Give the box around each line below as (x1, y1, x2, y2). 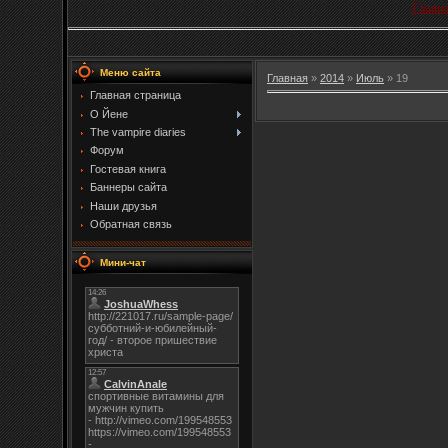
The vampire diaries (90, 126, 186, 139)
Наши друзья (90, 199, 157, 212)
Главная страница (90, 89, 181, 102)
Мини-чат (100, 257, 146, 269)
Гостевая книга (90, 162, 166, 175)
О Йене (90, 107, 128, 120)
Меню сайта (100, 67, 161, 79)
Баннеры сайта (90, 181, 167, 194)
